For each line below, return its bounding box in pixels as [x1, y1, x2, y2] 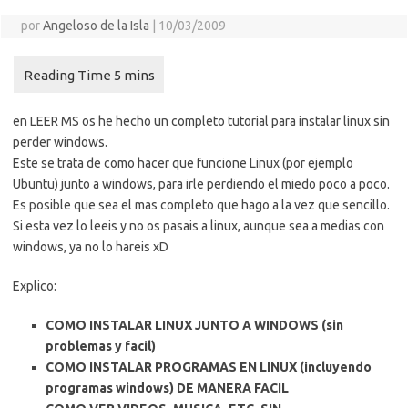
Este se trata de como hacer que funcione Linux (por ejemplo [13, 156, 353, 170]
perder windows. [13, 135, 107, 149]
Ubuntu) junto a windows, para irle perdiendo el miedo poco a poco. [13, 177, 390, 191]
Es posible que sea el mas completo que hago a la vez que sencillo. [13, 198, 390, 212]
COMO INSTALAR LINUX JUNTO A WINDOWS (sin [46, 318, 343, 332]
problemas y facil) [46, 339, 156, 353]
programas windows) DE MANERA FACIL [46, 381, 289, 395]
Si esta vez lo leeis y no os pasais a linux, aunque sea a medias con [13, 219, 384, 233]
